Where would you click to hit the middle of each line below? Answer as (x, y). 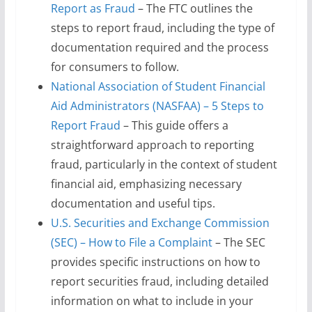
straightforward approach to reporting (152, 145)
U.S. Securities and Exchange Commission (160, 223)
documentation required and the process (159, 47)
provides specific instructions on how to (155, 262)
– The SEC (239, 242)
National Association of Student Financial (158, 86)
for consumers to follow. (115, 67)
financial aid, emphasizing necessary (146, 184)
